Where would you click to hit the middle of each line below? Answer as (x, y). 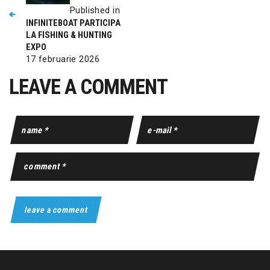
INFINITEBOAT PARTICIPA (73, 23)
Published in (95, 10)
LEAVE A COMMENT (88, 87)
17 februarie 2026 (62, 59)
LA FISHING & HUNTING (69, 35)
